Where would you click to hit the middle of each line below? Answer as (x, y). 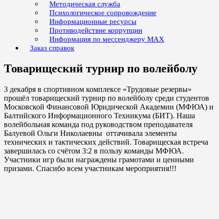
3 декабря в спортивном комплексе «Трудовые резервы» (98, 89)
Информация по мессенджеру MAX (107, 39)
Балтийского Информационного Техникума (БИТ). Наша (99, 115)
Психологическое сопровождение (103, 13)
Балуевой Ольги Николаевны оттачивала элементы (90, 133)
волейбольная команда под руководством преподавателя (98, 124)
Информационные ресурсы (93, 22)
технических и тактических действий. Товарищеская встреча (106, 142)
